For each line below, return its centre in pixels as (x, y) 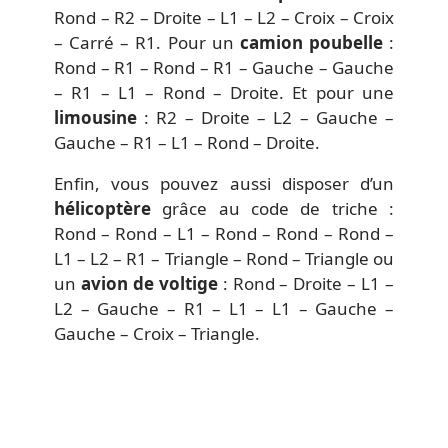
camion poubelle (311, 42)
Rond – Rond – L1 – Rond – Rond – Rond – (224, 233)
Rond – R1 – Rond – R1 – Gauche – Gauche (224, 67)
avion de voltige (149, 283)
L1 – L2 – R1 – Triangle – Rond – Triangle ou (224, 258)
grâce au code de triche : (272, 208)
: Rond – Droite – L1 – (306, 283)
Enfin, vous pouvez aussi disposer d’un (224, 183)
